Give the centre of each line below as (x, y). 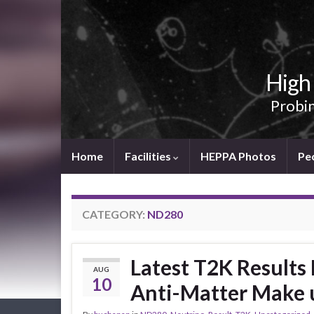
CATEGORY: (115, 214)
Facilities (149, 156)
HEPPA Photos (238, 156)
